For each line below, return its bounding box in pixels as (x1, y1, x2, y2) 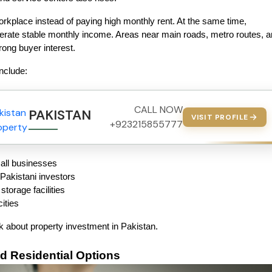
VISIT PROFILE (191, 112, 248, 122)
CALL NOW (134, 103, 183, 116)
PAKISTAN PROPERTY (29, 106, 163, 124)
